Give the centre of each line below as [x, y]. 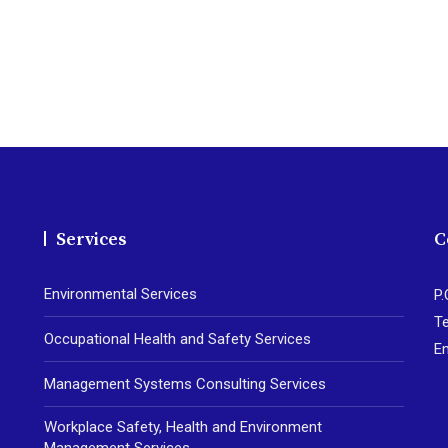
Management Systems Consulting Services [185, 383]
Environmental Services [120, 293]
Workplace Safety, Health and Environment [183, 426]
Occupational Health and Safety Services [177, 338]
